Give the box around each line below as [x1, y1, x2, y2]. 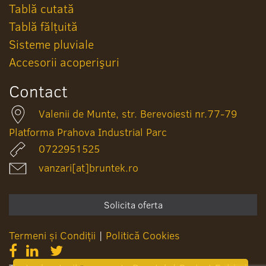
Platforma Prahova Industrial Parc [9, 124, 167, 140]
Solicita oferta [103, 198, 163, 211]
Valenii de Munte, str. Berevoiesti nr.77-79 [39, 106, 237, 121]
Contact [9, 79, 68, 103]
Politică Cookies [106, 227, 180, 243]
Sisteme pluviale [9, 35, 94, 52]
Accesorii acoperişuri [9, 53, 119, 70]
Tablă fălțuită [9, 17, 78, 34]
